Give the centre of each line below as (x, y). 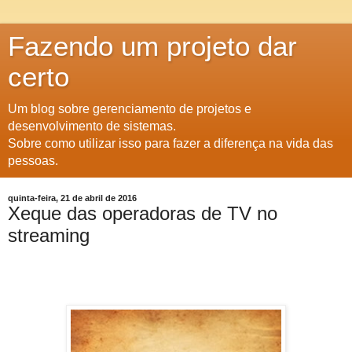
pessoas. (33, 161)
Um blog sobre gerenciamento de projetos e (130, 109)
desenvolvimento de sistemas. (92, 126)
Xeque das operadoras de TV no (143, 213)
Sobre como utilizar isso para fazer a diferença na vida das (170, 143)
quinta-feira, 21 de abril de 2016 (72, 198)
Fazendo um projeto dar (152, 46)
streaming (49, 235)
